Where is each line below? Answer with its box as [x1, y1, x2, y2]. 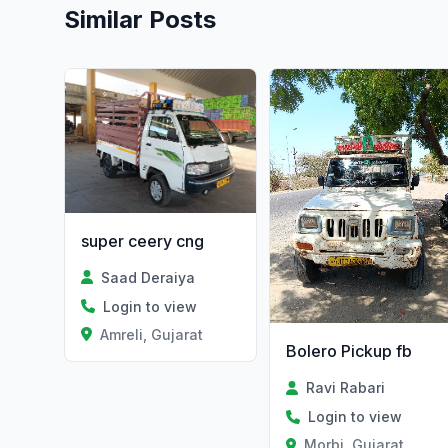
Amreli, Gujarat [99, 325, 203, 343]
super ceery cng [81, 230, 204, 251]
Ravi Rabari [305, 378, 385, 396]
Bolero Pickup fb [285, 340, 412, 361]
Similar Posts [64, 5, 216, 34]
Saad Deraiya [101, 268, 196, 286]
